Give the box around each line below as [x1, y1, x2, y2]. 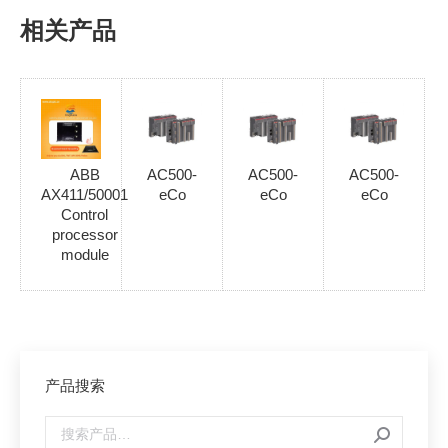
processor [51, 225, 118, 243]
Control [61, 205, 108, 223]
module [60, 245, 109, 263]
